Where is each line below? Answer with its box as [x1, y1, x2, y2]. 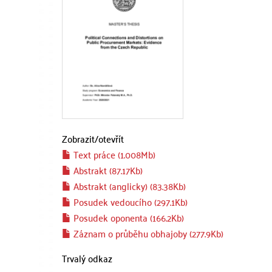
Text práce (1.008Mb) [71, 146, 155, 163]
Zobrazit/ [62, 130, 98, 147]
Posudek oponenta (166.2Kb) [71, 209, 184, 226]
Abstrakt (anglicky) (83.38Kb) [71, 177, 186, 194]
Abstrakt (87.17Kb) [71, 161, 143, 178]
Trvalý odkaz [62, 250, 112, 267]
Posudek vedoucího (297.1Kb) [71, 193, 188, 210]
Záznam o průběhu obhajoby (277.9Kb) [71, 225, 223, 242]
